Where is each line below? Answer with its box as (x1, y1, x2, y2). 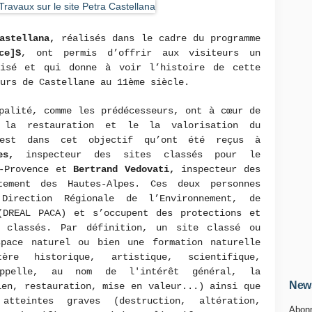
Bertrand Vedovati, (73, 164, 175, 175)
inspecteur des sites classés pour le (13, 149, 260, 160)
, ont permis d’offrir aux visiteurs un (20, 47, 260, 58)
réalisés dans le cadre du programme (55, 33, 260, 44)
